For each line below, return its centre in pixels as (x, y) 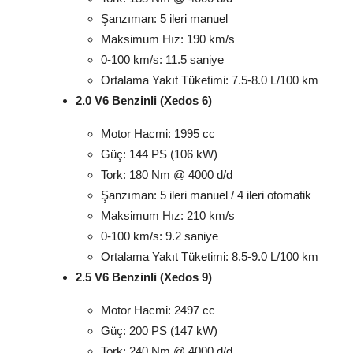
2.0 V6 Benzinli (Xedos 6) (144, 101)
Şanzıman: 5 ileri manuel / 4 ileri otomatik (206, 195)
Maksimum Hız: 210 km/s (168, 216)
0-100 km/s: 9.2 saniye (160, 236)
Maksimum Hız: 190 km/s (168, 39)
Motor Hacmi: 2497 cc (158, 310)
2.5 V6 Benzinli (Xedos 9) (144, 277)
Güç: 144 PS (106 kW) (159, 154)
